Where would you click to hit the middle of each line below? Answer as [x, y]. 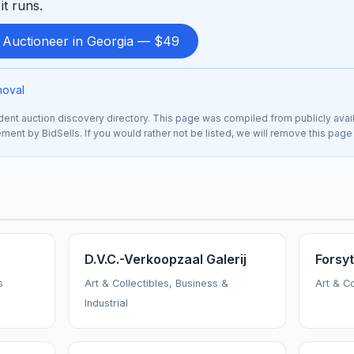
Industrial [106, 303]
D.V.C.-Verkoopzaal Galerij [166, 260]
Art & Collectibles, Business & [156, 284]
